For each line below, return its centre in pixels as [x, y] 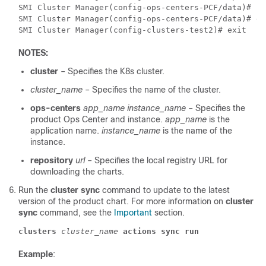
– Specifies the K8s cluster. [113, 72]
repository [52, 161]
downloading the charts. [77, 172]
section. [168, 213]
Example [36, 254]
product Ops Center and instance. [98, 120]
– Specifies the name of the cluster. [153, 90]
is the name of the [196, 131]
